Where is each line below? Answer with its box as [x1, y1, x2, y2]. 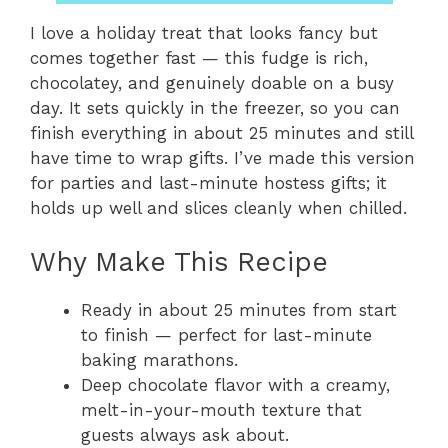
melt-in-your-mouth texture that [81, 400, 362, 420]
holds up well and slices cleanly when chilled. [30, 197, 407, 218]
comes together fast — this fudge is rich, [30, 47, 368, 68]
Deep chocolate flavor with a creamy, [81, 375, 390, 395]
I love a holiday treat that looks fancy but [30, 22, 378, 43]
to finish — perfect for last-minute [81, 325, 372, 345]
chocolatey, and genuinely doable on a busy [30, 72, 394, 93]
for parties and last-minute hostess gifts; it [30, 172, 387, 193]
